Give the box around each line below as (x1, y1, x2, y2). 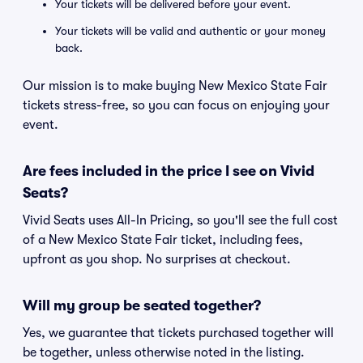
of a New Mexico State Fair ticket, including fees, (23, 233, 303, 247)
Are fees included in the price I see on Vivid (23, 163, 314, 179)
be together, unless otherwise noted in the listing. (23, 345, 305, 360)
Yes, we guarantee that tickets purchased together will (23, 326, 334, 340)
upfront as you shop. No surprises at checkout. (23, 252, 291, 267)
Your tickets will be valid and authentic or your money (55, 24, 326, 37)
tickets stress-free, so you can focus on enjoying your (23, 98, 330, 113)
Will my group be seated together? (23, 297, 261, 314)
